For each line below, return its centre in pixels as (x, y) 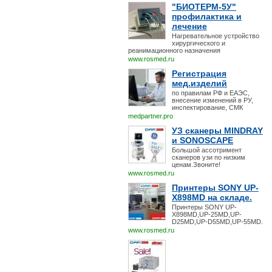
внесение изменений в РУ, (212, 100)
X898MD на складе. (212, 197)
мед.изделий (199, 83)
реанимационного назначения (174, 50)
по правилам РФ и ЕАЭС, (211, 93)
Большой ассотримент (207, 150)
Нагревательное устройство (216, 36)
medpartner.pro (151, 116)
